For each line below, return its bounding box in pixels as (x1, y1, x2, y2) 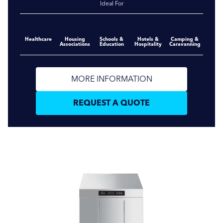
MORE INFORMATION (71, 74, 152, 84)
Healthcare (24, 35, 52, 42)
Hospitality (134, 40, 162, 47)
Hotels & (137, 35, 159, 42)
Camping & (171, 35, 199, 42)
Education (99, 40, 124, 47)
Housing (64, 35, 85, 42)
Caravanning (169, 40, 201, 47)
